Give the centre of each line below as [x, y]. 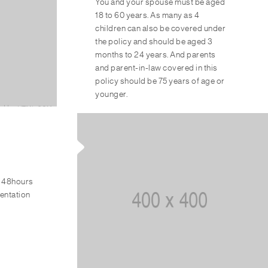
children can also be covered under [161, 29]
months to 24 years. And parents [156, 55]
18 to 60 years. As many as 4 [147, 16]
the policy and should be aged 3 [154, 42]
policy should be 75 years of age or [160, 81]
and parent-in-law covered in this [156, 68]
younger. [112, 95]
